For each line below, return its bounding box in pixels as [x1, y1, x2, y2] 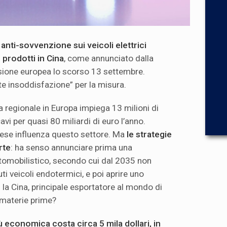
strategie [136, 129, 172, 139]
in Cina [37, 53, 64, 63]
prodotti [3, 53, 35, 63]
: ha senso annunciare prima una [11, 142, 132, 153]
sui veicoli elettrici [71, 40, 146, 50]
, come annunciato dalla [64, 53, 154, 63]
